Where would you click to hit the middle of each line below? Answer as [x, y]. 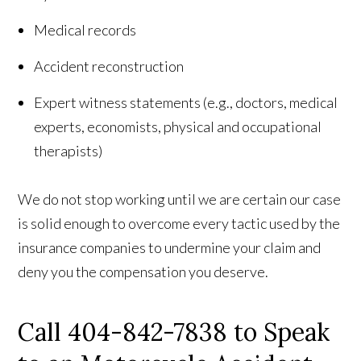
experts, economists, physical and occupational [178, 127]
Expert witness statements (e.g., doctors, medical [186, 102]
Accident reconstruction [109, 66]
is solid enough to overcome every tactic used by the [179, 223]
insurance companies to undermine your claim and [170, 247]
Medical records [85, 30]
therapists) [68, 151]
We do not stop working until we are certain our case [180, 199]
